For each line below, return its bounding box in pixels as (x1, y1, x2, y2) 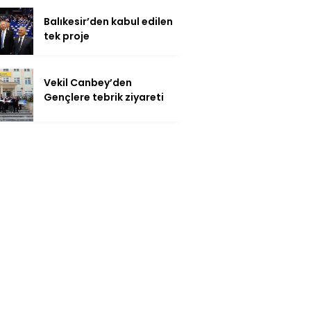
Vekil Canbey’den (44, 75, 132, 90)
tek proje (44, 28, 90, 43)
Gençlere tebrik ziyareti (44, 90, 164, 104)
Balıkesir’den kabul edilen (44, 14, 173, 28)
